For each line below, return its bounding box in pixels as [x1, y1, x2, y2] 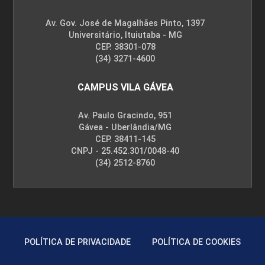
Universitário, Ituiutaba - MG [68, 30, 182, 41]
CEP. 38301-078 [95, 42, 156, 53]
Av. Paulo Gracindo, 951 [78, 111, 172, 121]
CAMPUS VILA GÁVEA [77, 82, 173, 93]
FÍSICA [26, 141, 62, 154]
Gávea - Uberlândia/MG [79, 122, 172, 133]
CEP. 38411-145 [95, 134, 156, 145]
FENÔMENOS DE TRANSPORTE [26, 17, 187, 30]
